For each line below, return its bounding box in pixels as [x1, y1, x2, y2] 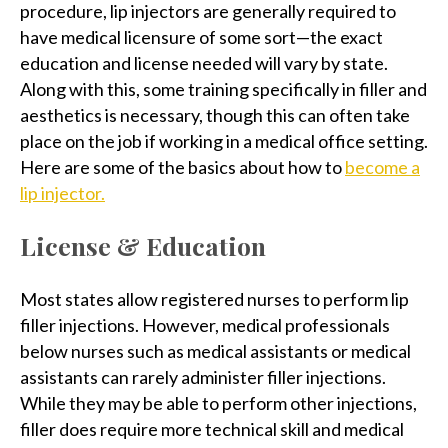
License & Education [20, 229, 266, 262]
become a [345, 156, 420, 178]
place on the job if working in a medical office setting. [20, 130, 428, 152]
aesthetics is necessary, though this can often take [20, 104, 410, 126]
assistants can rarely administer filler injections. [20, 366, 386, 388]
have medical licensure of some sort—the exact [20, 26, 383, 48]
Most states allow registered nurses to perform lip [20, 288, 409, 310]
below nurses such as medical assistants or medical [20, 340, 411, 362]
